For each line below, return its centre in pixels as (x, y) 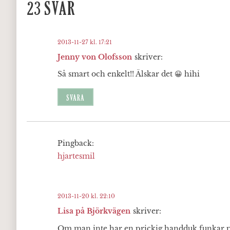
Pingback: (76, 143)
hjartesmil (76, 156)
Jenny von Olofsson (95, 57)
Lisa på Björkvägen (94, 211)
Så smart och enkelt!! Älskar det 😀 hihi (129, 74)
